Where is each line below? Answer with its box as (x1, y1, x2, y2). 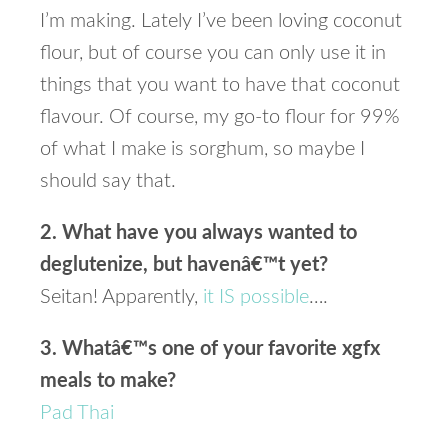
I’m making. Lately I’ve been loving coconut (40, 11, 402, 31)
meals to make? (40, 371, 176, 391)
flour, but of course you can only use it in (40, 43, 386, 63)
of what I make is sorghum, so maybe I (40, 139, 365, 159)
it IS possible (203, 287, 309, 307)
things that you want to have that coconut (40, 75, 400, 95)
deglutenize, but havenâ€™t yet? (40, 255, 328, 275)
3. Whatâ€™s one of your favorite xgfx (40, 339, 380, 359)
